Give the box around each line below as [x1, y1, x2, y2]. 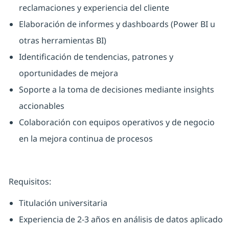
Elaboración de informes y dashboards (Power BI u [18, 18, 215, 30]
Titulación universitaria [18, 197, 107, 209]
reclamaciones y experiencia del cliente [18, 2, 169, 14]
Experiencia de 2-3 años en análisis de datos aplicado [18, 214, 223, 225]
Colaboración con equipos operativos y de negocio [18, 117, 215, 128]
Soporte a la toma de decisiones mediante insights [18, 84, 214, 96]
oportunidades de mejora [18, 67, 118, 79]
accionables [18, 100, 64, 112]
